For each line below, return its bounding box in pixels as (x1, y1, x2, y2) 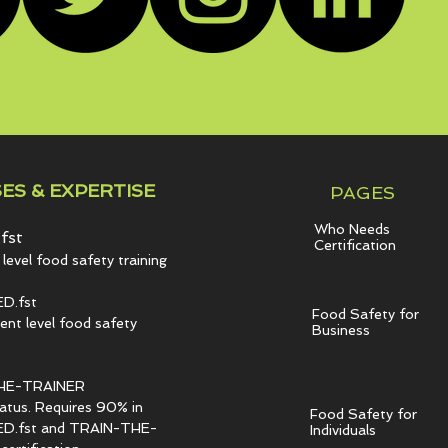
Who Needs (313, 221, 390, 237)
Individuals (309, 422, 376, 438)
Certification (313, 237, 396, 253)
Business (311, 322, 370, 338)
